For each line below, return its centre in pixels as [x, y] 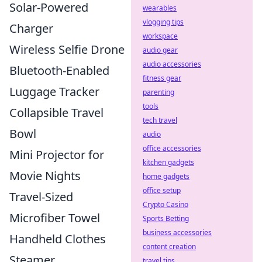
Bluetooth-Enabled [59, 70]
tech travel [160, 120]
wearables [160, 8]
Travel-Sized [41, 196]
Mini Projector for [57, 154]
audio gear [160, 50]
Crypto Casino [166, 204]
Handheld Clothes [58, 239]
